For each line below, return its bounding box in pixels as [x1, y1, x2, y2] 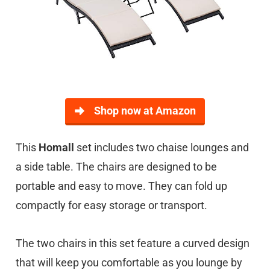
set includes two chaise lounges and [77, 141, 249, 154]
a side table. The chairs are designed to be [16, 160, 217, 173]
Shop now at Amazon [94, 104, 196, 117]
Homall [39, 141, 77, 154]
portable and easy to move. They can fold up [16, 180, 227, 192]
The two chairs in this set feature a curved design [16, 237, 250, 250]
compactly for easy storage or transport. [16, 199, 207, 212]
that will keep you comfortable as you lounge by [16, 256, 242, 269]
